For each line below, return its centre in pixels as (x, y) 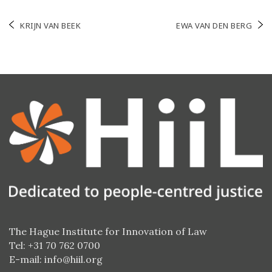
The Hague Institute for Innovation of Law (108, 232)
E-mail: (27, 260)
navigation (44, 46)
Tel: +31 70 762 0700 (55, 246)
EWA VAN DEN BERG (214, 25)
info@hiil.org (73, 260)
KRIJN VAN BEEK (50, 25)
